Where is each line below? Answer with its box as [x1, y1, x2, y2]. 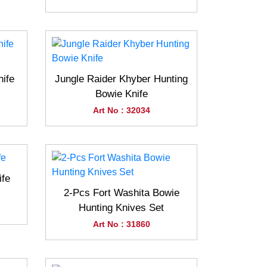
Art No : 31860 [92, 219, 150, 229]
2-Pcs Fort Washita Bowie [63, 187, 179, 199]
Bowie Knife [95, 88, 148, 100]
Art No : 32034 [92, 105, 150, 116]
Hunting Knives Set [79, 202, 164, 214]
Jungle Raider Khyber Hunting [55, 73, 188, 85]
